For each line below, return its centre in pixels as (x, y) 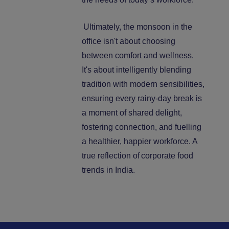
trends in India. (108, 170)
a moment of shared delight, (132, 113)
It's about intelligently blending (136, 70)
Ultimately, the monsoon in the (138, 27)
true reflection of (111, 156)
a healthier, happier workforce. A (140, 142)
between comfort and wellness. (138, 56)
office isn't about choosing (129, 41)
